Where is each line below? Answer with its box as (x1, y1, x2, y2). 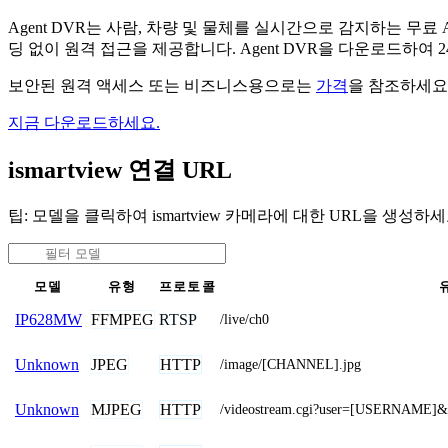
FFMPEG (91, 310, 154, 328)
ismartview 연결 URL (8, 156, 232, 183)
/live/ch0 (220, 311, 269, 327)
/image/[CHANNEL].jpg (220, 356, 361, 372)
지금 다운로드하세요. (8, 113, 160, 131)
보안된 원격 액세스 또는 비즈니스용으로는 (8, 76, 316, 94)
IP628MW (15, 310, 82, 328)
